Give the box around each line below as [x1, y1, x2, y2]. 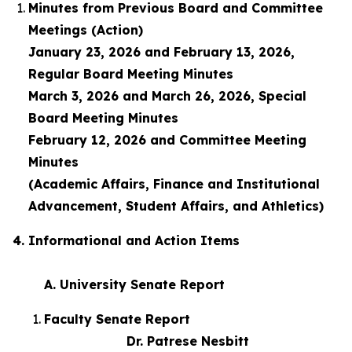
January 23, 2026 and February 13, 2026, [28, 44, 295, 60]
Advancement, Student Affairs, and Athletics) [28, 198, 324, 214]
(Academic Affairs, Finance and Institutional [28, 176, 324, 192]
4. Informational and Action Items [13, 233, 338, 248]
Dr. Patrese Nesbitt [44, 333, 253, 349]
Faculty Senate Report [44, 311, 335, 327]
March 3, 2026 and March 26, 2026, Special [28, 88, 306, 104]
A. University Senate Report [13, 277, 225, 292]
